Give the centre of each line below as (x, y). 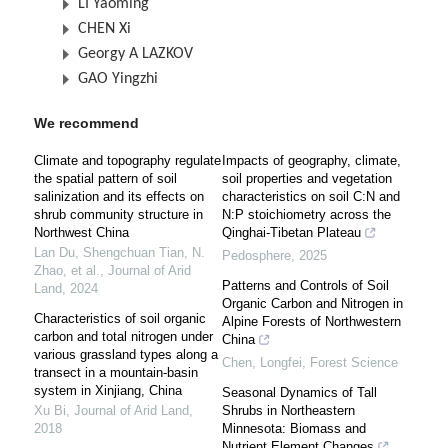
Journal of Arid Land (131, 411)
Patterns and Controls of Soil (305, 286)
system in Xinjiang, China (108, 391)
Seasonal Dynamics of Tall (299, 393)
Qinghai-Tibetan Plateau (291, 233)
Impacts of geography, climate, (311, 161)
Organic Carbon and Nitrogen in (312, 304)
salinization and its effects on (119, 197)
